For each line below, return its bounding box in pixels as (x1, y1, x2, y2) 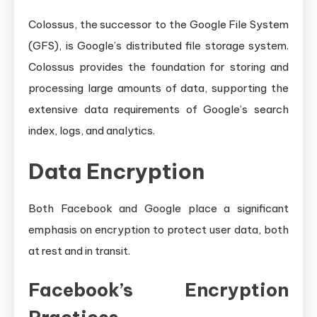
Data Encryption (28, 157, 204, 185)
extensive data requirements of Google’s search (28, 102, 289, 116)
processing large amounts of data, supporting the (28, 81, 289, 95)
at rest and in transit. (28, 243, 130, 258)
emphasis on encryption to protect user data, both (28, 222, 289, 236)
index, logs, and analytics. (28, 123, 155, 137)
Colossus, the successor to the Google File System (28, 17, 289, 31)
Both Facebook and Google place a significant (28, 201, 289, 215)
